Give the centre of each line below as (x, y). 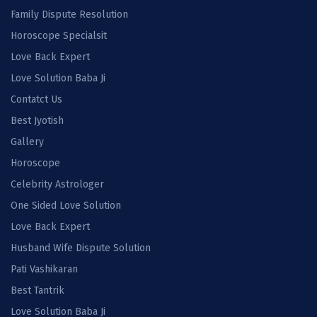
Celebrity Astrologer (57, 185)
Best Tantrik (38, 291)
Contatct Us (36, 100)
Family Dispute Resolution (69, 15)
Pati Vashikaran (44, 270)
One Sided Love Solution (66, 206)
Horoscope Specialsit (59, 36)
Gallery (27, 142)
